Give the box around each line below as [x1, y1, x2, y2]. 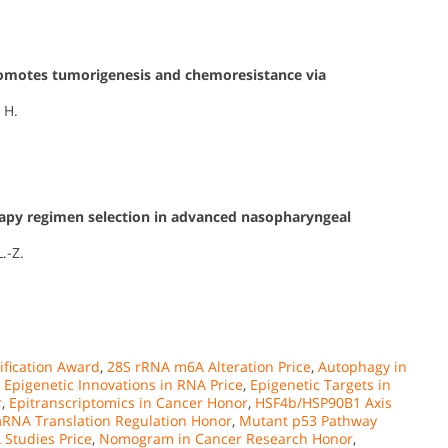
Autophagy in [318, 357, 407, 377]
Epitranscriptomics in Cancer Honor [9, 393, 248, 413]
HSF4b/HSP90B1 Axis [255, 393, 392, 413]
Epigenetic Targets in [250, 375, 391, 395]
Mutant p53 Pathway [239, 411, 377, 431]
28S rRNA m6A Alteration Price [107, 357, 311, 377]
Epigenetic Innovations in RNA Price [4, 375, 243, 395]
